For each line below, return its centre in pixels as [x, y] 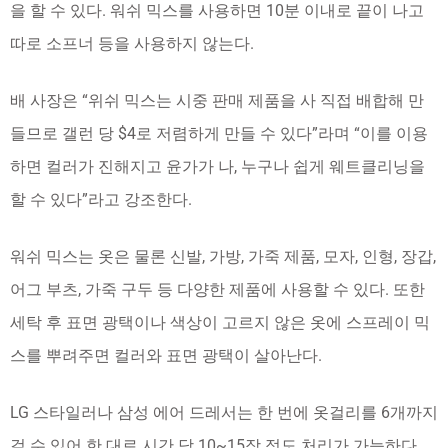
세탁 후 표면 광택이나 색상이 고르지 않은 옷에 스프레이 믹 [220, 322]
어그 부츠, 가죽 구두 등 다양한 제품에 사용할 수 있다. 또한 [217, 289]
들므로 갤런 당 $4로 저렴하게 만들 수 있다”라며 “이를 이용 [219, 133]
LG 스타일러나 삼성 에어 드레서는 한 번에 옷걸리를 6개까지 [224, 412]
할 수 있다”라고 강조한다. [101, 199]
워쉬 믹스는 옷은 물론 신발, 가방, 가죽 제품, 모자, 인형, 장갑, [223, 256]
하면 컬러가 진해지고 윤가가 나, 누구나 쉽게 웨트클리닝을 [217, 166]
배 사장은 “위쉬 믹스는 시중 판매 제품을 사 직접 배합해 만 [217, 100]
